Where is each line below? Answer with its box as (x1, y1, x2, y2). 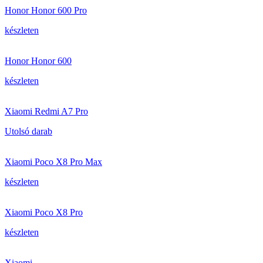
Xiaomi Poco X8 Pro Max (5, 157, 102, 167)
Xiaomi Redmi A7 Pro (5, 106, 88, 116)
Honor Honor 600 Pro (5, 5, 87, 15)
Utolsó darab (5, 126, 52, 136)
